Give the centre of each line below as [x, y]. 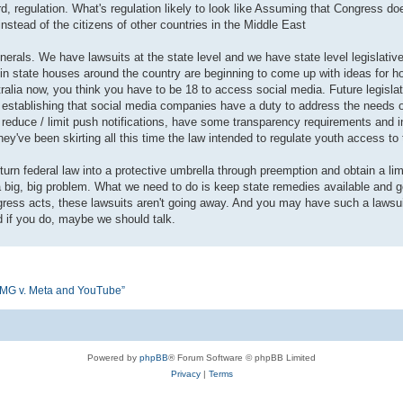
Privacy [185, 374]
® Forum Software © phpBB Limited [242, 358]
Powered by [113, 358]
